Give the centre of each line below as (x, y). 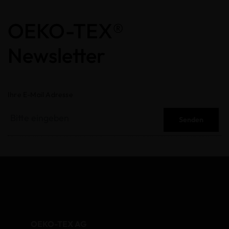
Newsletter (56, 55)
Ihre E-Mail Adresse (40, 95)
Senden (191, 120)
